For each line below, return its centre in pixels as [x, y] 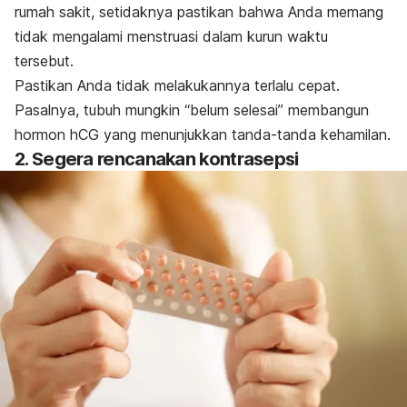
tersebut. [46, 61]
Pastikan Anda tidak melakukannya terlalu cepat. [177, 86]
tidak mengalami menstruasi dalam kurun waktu [171, 37]
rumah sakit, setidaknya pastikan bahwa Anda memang [199, 12]
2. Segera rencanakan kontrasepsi [157, 159]
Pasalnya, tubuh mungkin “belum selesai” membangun [192, 110]
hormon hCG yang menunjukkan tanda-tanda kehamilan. [203, 135]
